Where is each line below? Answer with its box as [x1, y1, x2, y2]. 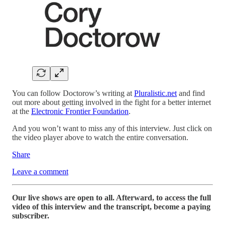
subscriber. [12, 211, 49, 220]
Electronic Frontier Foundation [31, 107, 129, 116]
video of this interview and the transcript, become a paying [12, 202, 210, 211]
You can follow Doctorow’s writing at [12, 89, 134, 98]
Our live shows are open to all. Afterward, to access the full [12, 193, 211, 202]
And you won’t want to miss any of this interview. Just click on [12, 124, 212, 133]
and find [177, 89, 205, 98]
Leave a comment [12, 167, 68, 176]
